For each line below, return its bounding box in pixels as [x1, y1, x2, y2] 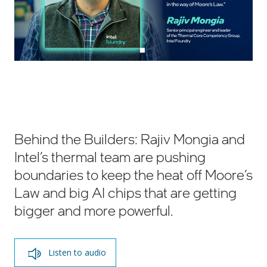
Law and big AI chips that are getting [14, 182, 237, 201]
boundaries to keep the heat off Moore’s [14, 164, 253, 184]
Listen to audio [48, 246, 106, 258]
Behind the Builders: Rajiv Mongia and [14, 129, 245, 148]
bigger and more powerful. [14, 200, 173, 219]
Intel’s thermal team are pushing [14, 147, 206, 166]
